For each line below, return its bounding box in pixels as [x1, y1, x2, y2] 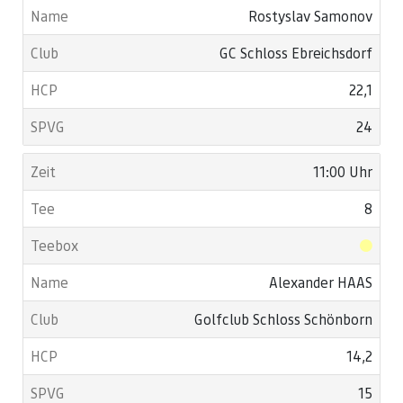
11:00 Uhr [313, 162, 372, 182]
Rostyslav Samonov [248, 6, 372, 26]
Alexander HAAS [269, 273, 372, 292]
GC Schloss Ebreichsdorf [219, 43, 372, 63]
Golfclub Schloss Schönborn [194, 309, 372, 329]
